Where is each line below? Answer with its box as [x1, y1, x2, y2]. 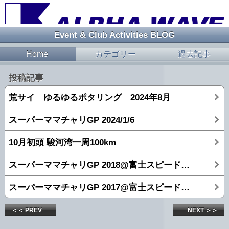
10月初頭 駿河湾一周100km [9, 138, 116, 147]
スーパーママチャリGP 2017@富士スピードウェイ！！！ [181, 182, 190, 192]
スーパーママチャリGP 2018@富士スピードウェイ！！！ [181, 160, 190, 170]
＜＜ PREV [5, 207, 54, 214]
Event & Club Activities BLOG [54, 30, 175, 40]
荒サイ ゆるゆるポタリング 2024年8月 [9, 93, 171, 102]
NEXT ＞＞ [175, 207, 224, 214]
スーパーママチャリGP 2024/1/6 [9, 115, 134, 125]
